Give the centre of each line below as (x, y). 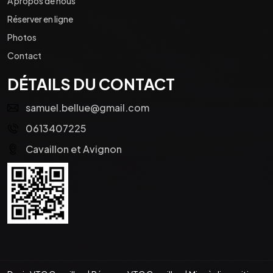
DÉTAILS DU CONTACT (91, 84)
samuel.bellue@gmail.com (87, 107)
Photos (22, 37)
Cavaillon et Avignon (74, 149)
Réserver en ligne (40, 19)
